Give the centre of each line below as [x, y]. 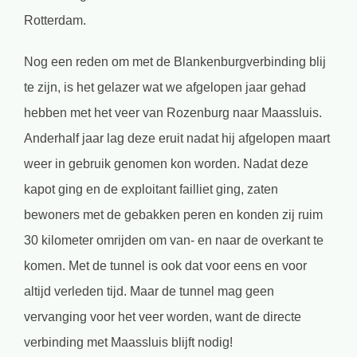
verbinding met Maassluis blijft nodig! [128, 342]
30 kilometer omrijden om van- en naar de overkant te [174, 240]
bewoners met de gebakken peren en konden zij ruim [173, 214]
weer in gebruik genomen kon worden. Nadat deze [166, 163]
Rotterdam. [55, 20]
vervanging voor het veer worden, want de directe [163, 316]
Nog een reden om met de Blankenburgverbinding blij [175, 61]
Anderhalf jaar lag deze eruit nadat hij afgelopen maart [177, 138]
